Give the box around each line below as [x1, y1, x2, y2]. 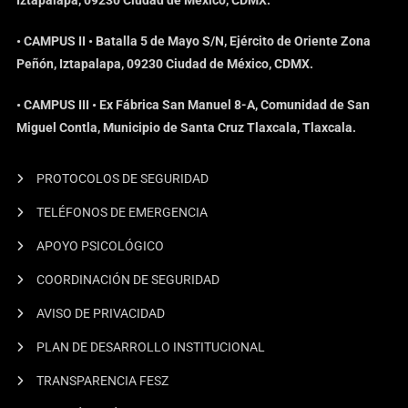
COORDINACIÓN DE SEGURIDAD [36, 271, 220, 287]
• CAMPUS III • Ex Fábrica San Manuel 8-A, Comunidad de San [16, 97, 371, 112]
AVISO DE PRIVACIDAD [36, 305, 166, 321]
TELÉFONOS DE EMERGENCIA [36, 204, 209, 219]
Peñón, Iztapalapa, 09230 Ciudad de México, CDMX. [16, 56, 314, 71]
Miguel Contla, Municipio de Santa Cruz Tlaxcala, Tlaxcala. [16, 119, 357, 135]
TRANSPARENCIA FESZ [36, 372, 169, 388]
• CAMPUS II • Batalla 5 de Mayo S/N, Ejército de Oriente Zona [16, 33, 372, 48]
